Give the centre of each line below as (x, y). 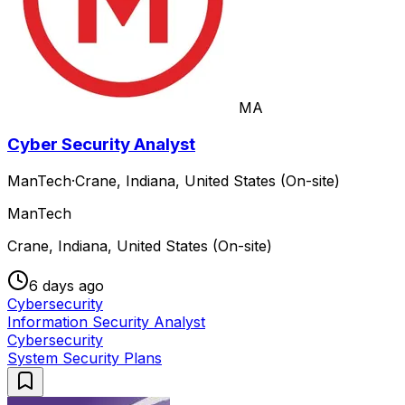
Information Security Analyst (106, 321)
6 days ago (66, 285)
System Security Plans (85, 358)
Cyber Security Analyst (101, 144)
